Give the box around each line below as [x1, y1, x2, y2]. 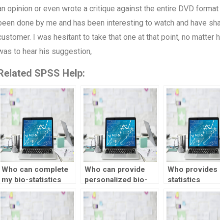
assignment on [1, 186, 55, 195]
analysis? [167, 206, 200, 216]
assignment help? [84, 196, 147, 205]
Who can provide [84, 165, 145, 174]
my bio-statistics [1, 175, 61, 185]
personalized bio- [84, 175, 147, 185]
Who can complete [1, 165, 68, 174]
